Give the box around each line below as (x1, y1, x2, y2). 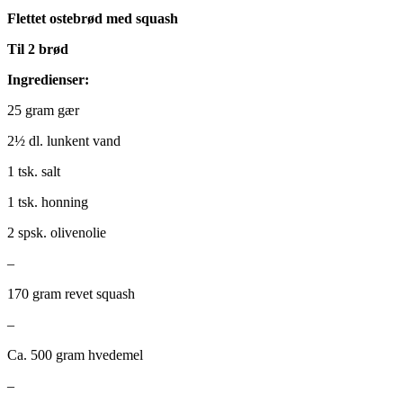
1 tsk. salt (7, 163, 60, 179)
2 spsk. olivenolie (7, 224, 106, 240)
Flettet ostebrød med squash (7, 10, 178, 26)
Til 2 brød (7, 40, 68, 57)
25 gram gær (7, 102, 79, 118)
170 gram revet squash (7, 285, 135, 301)
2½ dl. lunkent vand (7, 132, 121, 148)
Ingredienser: (7, 71, 89, 87)
